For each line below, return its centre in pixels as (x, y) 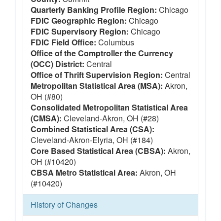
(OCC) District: (57, 64)
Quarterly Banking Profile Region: (94, 10)
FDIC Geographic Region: (79, 20)
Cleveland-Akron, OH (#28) (110, 118)
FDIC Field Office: (63, 42)
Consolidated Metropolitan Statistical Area (109, 107)
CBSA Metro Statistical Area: (84, 172)
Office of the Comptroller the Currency (102, 53)
